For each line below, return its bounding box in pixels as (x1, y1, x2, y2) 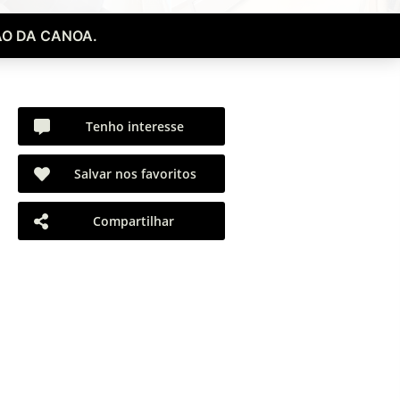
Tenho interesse (86, 118, 184, 135)
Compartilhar (93, 212, 175, 229)
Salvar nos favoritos (73, 165, 196, 182)
